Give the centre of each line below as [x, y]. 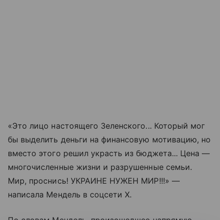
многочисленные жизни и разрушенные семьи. [100, 167]
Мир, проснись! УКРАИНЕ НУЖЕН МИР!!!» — [94, 180]
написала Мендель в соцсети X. [70, 194]
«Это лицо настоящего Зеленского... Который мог [107, 125]
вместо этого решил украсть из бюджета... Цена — [109, 153]
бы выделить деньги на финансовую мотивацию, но [110, 139]
